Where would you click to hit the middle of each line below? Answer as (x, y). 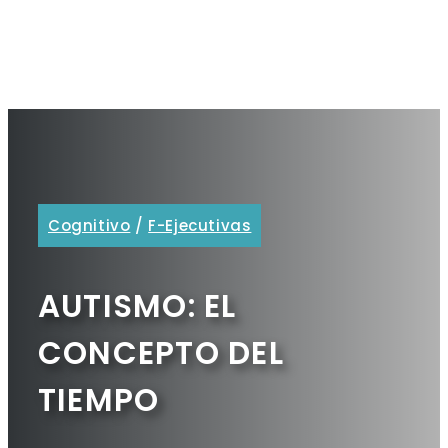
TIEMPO (99, 400)
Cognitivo (89, 226)
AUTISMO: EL (137, 306)
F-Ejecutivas (200, 226)
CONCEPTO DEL (161, 353)
